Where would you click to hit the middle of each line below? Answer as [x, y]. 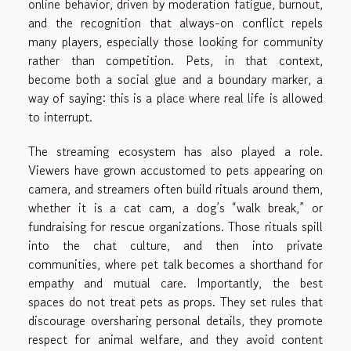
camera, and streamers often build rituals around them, [175, 189]
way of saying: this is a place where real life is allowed [175, 98]
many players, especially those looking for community [175, 42]
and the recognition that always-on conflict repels [175, 23]
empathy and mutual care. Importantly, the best [175, 283]
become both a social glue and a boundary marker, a [175, 80]
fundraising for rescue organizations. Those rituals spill [175, 227]
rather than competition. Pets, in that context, [175, 61]
